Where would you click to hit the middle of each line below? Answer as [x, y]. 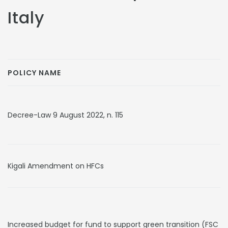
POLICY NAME [34, 73]
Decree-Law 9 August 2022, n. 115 [65, 115]
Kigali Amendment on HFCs [56, 166]
